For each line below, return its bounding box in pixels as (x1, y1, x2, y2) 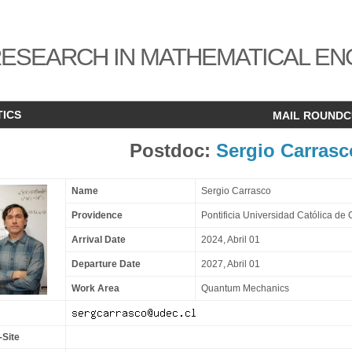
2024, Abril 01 (201, 234, 260, 245)
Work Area (71, 283, 119, 294)
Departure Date (71, 258, 141, 269)
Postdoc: (130, 140, 216, 161)
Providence (71, 210, 123, 221)
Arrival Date (71, 234, 126, 245)
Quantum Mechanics (201, 283, 289, 294)
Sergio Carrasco (201, 185, 271, 196)
